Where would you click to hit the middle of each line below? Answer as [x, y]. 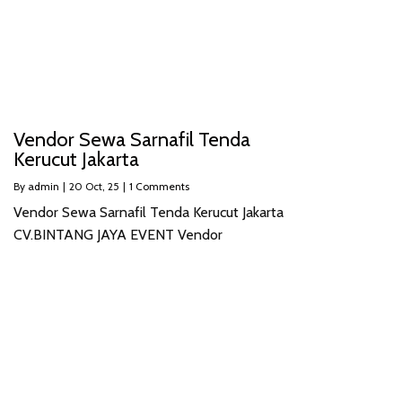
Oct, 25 [102, 187]
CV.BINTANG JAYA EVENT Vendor [118, 235]
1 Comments [159, 187]
